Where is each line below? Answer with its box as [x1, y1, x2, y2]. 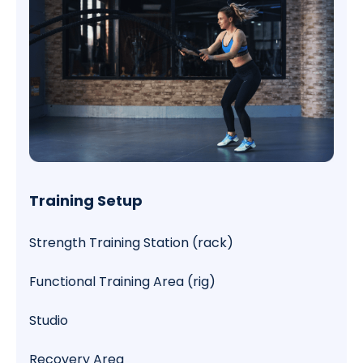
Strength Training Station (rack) [29, 233, 233, 252]
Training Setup [29, 190, 143, 211]
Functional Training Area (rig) [29, 271, 216, 291]
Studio [29, 310, 68, 330]
